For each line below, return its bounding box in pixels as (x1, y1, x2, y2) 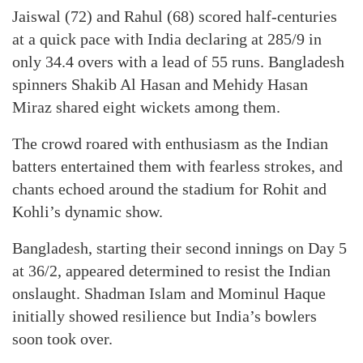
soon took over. (12, 330, 113, 348)
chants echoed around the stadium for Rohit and (12, 180, 327, 198)
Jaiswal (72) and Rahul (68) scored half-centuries (12, 7, 337, 25)
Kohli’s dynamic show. (12, 203, 163, 220)
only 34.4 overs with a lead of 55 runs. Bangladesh (12, 53, 344, 70)
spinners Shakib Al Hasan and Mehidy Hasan (12, 75, 308, 93)
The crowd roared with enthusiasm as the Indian (12, 135, 328, 152)
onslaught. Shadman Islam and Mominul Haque (12, 284, 326, 302)
